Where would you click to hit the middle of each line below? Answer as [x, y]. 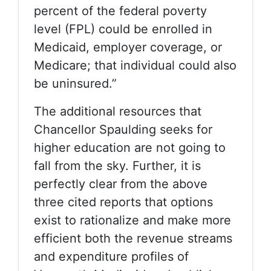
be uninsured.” [75, 83]
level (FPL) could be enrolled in [123, 29]
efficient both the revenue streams [133, 238]
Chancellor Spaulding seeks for [123, 129]
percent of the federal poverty [120, 11]
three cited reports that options [123, 202]
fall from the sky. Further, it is [117, 166]
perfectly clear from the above [121, 184]
